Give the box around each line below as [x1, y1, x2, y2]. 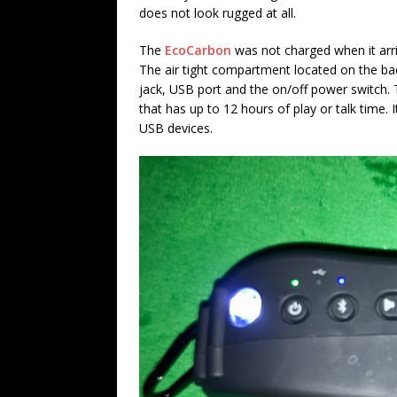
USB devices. [139, 119, 213, 136]
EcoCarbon [165, 41, 231, 58]
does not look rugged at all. [139, 4, 296, 21]
